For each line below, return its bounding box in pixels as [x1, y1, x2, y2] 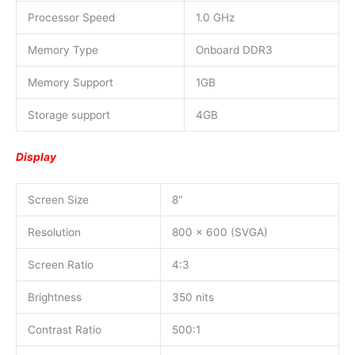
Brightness [27, 290, 82, 303]
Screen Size [27, 193, 89, 206]
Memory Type [27, 44, 98, 57]
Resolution [27, 225, 81, 239]
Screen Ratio [27, 258, 94, 271]
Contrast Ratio [27, 323, 101, 336]
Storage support [27, 109, 110, 122]
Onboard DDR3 [195, 44, 273, 57]
